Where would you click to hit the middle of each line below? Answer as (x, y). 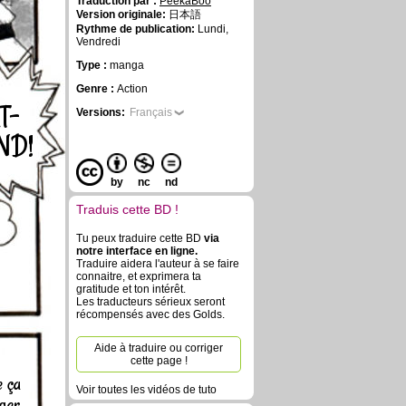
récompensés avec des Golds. (150, 314)
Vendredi (98, 42)
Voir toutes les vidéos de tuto (146, 390)
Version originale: (121, 14)
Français (151, 112)
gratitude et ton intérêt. (131, 289)
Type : (93, 65)
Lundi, (212, 29)
